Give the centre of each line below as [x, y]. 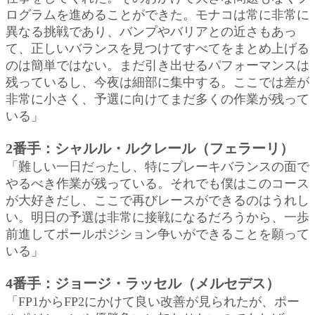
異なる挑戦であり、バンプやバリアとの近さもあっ [151, 31]
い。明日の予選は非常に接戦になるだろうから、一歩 [157, 217]
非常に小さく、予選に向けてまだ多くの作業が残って [157, 99]
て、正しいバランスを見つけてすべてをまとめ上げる [157, 48]
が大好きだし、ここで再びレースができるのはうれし [157, 200]
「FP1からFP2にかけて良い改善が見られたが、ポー [153, 301]
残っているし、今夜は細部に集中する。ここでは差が [157, 82]
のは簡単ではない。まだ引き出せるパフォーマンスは [157, 65]
